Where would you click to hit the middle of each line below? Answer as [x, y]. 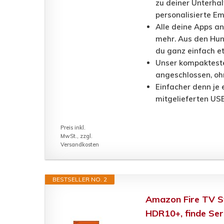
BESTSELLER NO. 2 [80, 179]
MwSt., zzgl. [76, 136]
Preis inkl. [73, 128]
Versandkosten [80, 145]
